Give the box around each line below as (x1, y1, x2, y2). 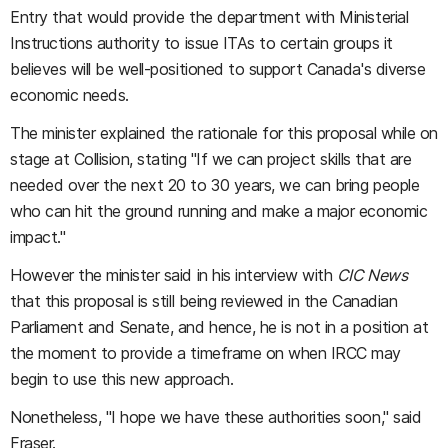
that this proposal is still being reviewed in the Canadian (10, 290, 398, 311)
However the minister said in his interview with (10, 264, 337, 285)
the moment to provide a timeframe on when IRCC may (10, 342, 401, 363)
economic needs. (10, 84, 129, 105)
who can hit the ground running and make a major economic (10, 200, 428, 221)
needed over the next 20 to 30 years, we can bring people (10, 174, 420, 195)
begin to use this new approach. (10, 368, 234, 389)
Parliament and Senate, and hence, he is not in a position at (10, 316, 429, 337)
